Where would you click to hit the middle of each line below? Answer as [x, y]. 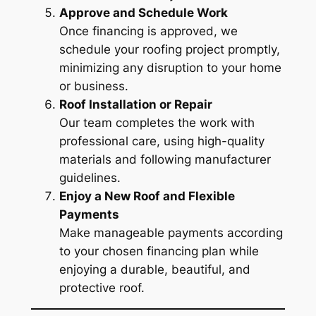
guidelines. [90, 177]
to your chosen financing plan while [159, 251]
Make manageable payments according [171, 232]
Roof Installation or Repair [135, 104]
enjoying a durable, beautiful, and [154, 269]
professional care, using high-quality [162, 141]
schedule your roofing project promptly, [169, 49]
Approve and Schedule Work [143, 12]
